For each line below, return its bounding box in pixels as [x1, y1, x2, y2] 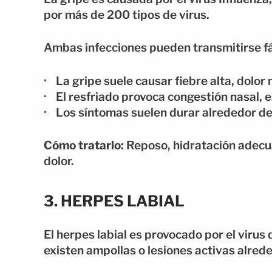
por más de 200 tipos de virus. [44, 7, 209, 22]
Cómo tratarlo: [44, 138, 124, 153]
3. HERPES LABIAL [44, 191, 185, 210]
